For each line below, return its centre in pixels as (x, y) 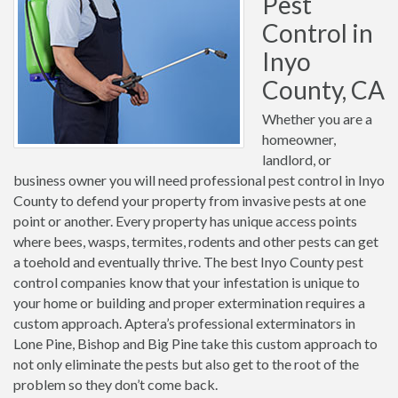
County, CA (323, 90)
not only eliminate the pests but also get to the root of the (186, 364)
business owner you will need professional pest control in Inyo (199, 180)
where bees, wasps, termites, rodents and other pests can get (196, 241)
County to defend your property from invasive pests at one (190, 200)
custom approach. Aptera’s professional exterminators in (184, 323)
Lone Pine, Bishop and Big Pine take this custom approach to (195, 343)
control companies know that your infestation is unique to (187, 282)
